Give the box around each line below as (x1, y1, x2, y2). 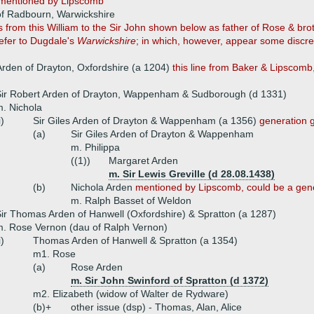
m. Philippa (71, 142, 120, 153)
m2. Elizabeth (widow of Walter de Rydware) (33, 288, 228, 299)
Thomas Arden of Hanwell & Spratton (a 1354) (33, 235, 238, 246)
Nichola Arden (71, 182, 135, 193)
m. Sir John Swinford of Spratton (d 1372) (71, 275, 268, 286)
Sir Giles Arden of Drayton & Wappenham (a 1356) (33, 115, 259, 126)
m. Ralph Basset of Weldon (71, 195, 191, 206)
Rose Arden (71, 261, 123, 273)
